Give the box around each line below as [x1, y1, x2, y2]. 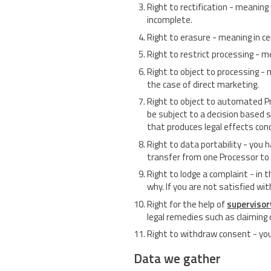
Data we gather [134, 249, 221, 269]
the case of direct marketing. [147, 77, 260, 91]
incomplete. [147, 13, 193, 27]
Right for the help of [147, 197, 227, 211]
